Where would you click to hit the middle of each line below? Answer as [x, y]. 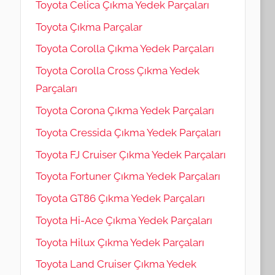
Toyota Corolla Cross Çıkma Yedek [117, 71]
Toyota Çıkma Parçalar [89, 27]
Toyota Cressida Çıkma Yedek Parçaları [128, 132]
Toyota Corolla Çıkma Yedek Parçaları [125, 49]
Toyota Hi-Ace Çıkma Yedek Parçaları [124, 220]
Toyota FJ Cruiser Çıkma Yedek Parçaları [130, 154]
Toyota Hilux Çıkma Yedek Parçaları [120, 242]
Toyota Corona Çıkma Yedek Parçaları [125, 110]
